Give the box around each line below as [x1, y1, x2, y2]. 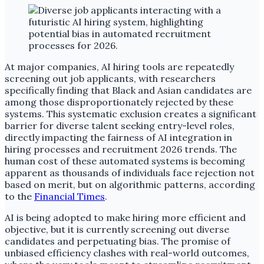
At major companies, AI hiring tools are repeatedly [5, 60, 234, 72]
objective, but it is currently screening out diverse [5, 223, 229, 235]
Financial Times [34, 190, 105, 202]
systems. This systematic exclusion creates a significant [5, 107, 256, 120]
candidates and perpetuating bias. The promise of [5, 235, 230, 247]
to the [5, 190, 34, 202]
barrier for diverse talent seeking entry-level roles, [5, 119, 235, 131]
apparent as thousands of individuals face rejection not [5, 166, 255, 179]
